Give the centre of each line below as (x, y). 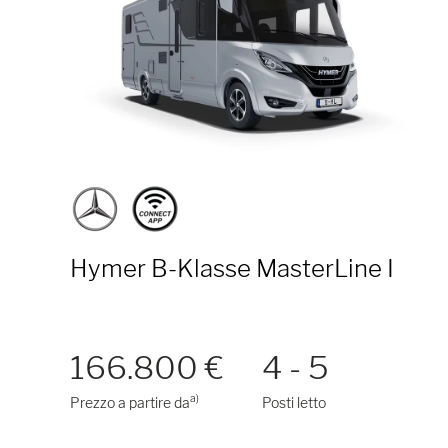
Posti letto (294, 402)
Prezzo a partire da (130, 402)
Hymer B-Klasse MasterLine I (232, 268)
